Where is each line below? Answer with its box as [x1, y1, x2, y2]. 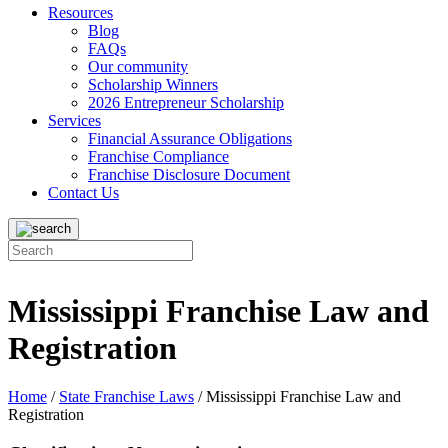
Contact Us [48, 184, 119, 201]
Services [48, 112, 101, 129]
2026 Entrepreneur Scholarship [88, 94, 284, 111]
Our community [88, 58, 188, 75]
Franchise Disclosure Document [88, 166, 290, 183]
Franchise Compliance [88, 148, 229, 165]
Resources [48, 4, 113, 21]
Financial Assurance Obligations [88, 130, 292, 147]
